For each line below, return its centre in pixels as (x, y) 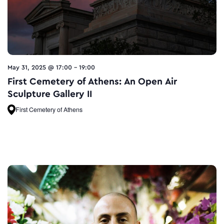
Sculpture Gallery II (50, 94)
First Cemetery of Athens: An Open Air (92, 82)
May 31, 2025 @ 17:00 (40, 68)
